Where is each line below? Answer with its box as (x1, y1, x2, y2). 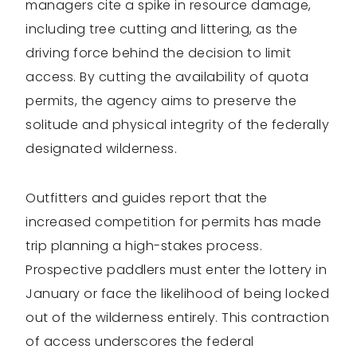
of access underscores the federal (25, 332, 254, 351)
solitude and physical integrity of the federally (25, 116, 329, 135)
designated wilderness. (25, 139, 177, 159)
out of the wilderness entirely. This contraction (25, 308, 329, 328)
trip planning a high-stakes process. (25, 237, 262, 256)
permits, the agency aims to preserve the (25, 92, 296, 111)
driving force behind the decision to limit (25, 44, 291, 63)
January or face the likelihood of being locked (25, 284, 329, 304)
